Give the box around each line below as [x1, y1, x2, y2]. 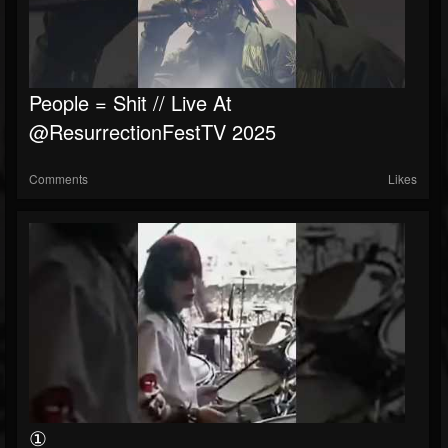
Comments [29, 170, 88, 187]
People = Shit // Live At [29, 88, 232, 117]
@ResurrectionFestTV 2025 [29, 117, 276, 146]
